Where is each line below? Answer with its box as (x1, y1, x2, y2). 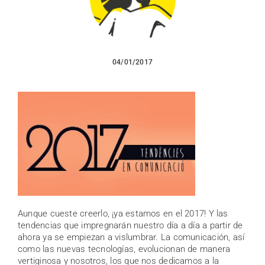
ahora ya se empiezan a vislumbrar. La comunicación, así (18, 231, 245, 243)
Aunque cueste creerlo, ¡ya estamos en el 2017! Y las (18, 208, 228, 219)
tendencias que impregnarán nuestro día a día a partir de (18, 219, 243, 231)
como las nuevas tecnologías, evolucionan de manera (18, 243, 231, 254)
